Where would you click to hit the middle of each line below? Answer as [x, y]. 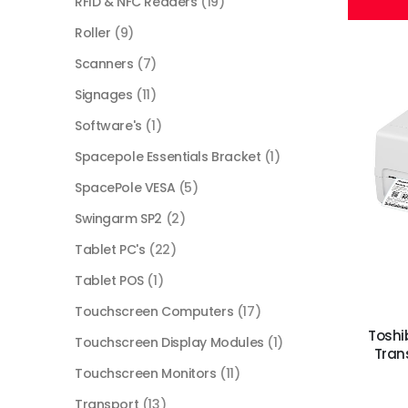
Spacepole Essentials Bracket [168, 157]
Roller [93, 33]
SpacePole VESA [125, 188]
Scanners [104, 64]
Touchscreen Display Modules [169, 343]
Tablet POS [109, 281]
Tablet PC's [110, 250]
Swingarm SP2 [118, 219]
